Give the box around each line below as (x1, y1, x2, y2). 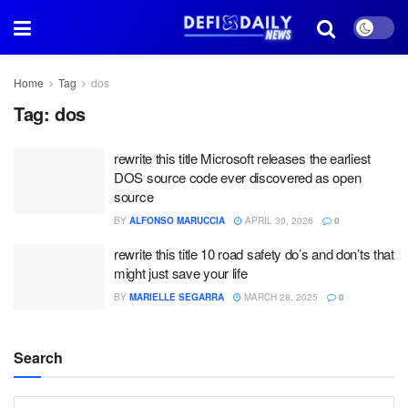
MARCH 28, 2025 (241, 291, 318, 303)
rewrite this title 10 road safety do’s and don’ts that (114, 244, 394, 263)
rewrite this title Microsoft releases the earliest (114, 148, 371, 168)
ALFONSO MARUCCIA (129, 214, 225, 227)
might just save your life (114, 263, 248, 282)
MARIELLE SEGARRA (129, 291, 224, 303)
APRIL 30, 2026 (242, 214, 313, 227)
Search (14, 346, 63, 368)
